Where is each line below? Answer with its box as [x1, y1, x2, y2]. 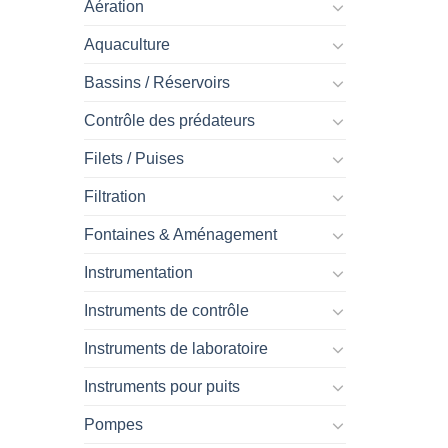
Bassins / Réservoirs [83, 74, 230, 91]
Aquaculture [83, 36, 170, 53]
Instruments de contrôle [83, 302, 249, 319]
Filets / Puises [83, 150, 184, 167]
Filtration [83, 188, 146, 205]
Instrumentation [83, 264, 193, 281]
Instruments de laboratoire [83, 340, 268, 357]
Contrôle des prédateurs [83, 112, 255, 129]
